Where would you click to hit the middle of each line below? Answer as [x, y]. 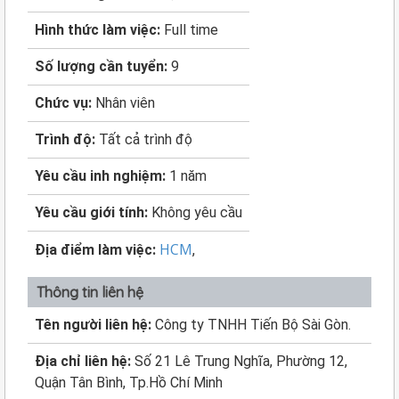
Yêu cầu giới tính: [93, 212]
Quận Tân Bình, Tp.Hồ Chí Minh [129, 383]
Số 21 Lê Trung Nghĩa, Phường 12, [241, 361]
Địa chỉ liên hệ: [85, 361]
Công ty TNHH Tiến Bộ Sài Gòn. [253, 325]
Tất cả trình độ [146, 139]
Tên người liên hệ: [95, 325]
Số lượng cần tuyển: [103, 66]
